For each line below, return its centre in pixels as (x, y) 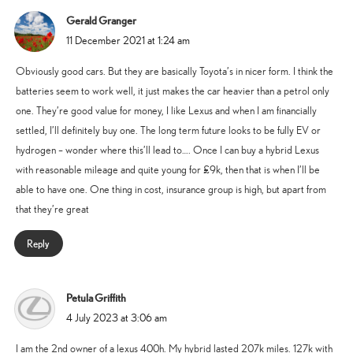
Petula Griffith (96, 298)
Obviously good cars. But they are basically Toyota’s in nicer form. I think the (175, 72)
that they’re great (52, 210)
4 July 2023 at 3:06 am (117, 318)
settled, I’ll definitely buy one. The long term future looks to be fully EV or (168, 131)
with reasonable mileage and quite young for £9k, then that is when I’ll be (168, 170)
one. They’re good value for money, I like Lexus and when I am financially (166, 111)
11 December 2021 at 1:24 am (128, 41)
